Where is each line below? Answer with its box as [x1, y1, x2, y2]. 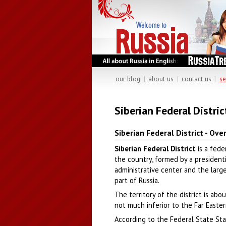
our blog [116, 75, 141, 83]
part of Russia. [115, 176, 159, 185]
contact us [181, 75, 212, 83]
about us [148, 75, 174, 83]
